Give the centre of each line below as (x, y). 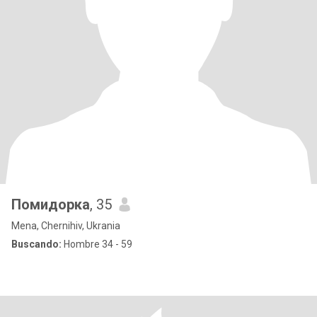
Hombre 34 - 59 (97, 244)
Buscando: (36, 244)
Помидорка (51, 204)
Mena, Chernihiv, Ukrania (66, 226)
